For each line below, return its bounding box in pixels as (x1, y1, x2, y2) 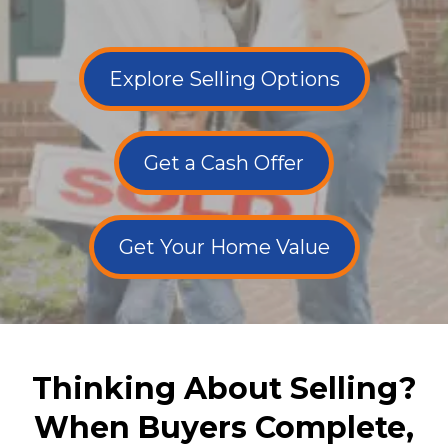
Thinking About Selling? (31, 370, 417, 407)
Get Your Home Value (118, 235, 330, 259)
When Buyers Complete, (34, 409, 414, 446)
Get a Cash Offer (144, 151, 304, 175)
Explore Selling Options (108, 67, 340, 91)
